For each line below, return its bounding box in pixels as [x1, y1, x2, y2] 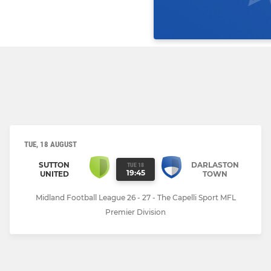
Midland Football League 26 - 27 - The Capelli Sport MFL [35, 193, 236, 203]
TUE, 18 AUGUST [24, 139, 77, 149]
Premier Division [105, 207, 166, 217]
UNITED [39, 169, 69, 178]
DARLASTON [191, 160, 239, 169]
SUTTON [39, 160, 70, 169]
